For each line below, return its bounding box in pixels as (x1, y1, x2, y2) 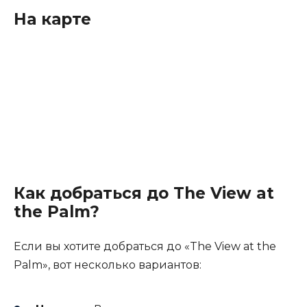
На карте (14, 9, 91, 29)
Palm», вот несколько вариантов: (14, 258, 201, 271)
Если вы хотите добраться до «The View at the (14, 239, 276, 253)
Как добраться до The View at (14, 183, 274, 203)
